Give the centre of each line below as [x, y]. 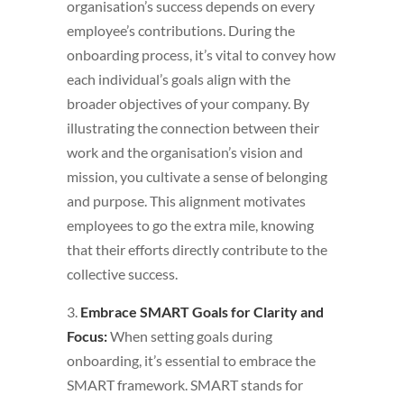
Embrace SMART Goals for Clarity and [202, 312]
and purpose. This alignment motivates [186, 201]
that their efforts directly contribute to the [197, 250]
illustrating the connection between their [193, 128]
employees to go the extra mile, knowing [190, 225]
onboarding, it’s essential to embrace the [191, 361]
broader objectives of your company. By [188, 104]
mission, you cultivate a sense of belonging [197, 177]
